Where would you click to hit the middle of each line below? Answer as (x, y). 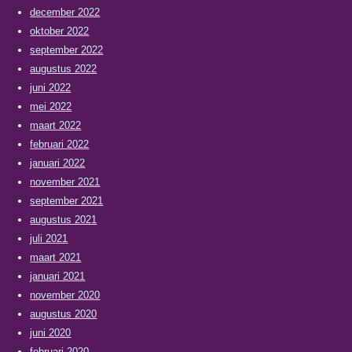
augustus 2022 (64, 69)
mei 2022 (51, 106)
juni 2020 (51, 333)
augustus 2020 (64, 314)
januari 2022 (58, 163)
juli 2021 (49, 238)
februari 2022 (60, 144)
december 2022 (65, 12)
